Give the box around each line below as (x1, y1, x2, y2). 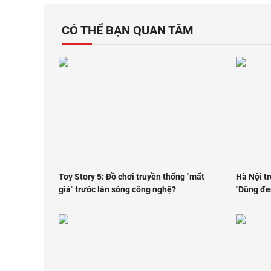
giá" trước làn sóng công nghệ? (59, 184, 176, 195)
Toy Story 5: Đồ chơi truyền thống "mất (59, 172, 204, 182)
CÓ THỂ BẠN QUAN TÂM (62, 23, 194, 38)
